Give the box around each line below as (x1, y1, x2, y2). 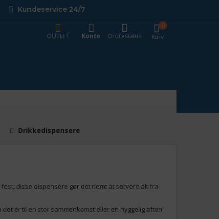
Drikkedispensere (18, 126, 80, 135)
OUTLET (46, 32, 69, 40)
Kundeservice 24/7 (18, 5, 85, 14)
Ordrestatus (107, 32, 141, 40)
